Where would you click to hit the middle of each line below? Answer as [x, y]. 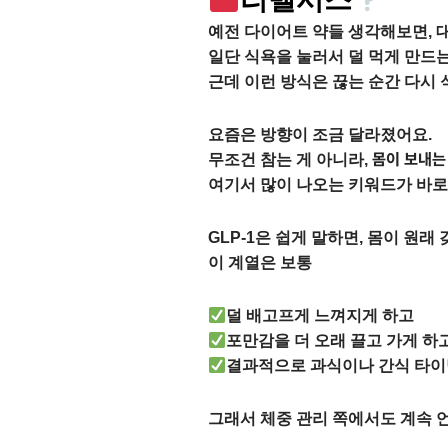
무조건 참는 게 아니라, [290, 159]
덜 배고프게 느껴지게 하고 [320, 315]
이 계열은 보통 [260, 262]
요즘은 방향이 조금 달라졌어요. [320, 134]
